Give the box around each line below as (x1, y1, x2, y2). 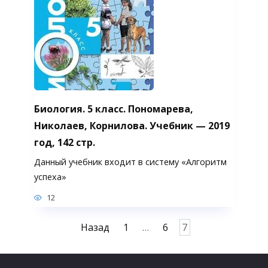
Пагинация (11, 220, 63, 234)
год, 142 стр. (33, 135, 95, 149)
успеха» (33, 170, 66, 182)
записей (11, 237, 49, 251)
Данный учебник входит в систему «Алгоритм (33, 156, 227, 167)
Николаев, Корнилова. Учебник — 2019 (33, 118, 230, 132)
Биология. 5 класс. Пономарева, (33, 102, 193, 115)
